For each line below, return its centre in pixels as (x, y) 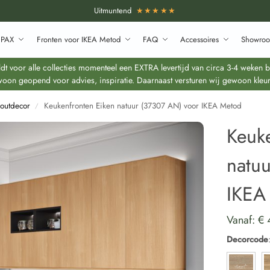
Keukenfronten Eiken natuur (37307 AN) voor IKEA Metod (143, 106)
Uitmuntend (115, 11)
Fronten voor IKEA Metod (78, 39)
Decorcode (248, 239)
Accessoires (200, 39)
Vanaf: (243, 220)
